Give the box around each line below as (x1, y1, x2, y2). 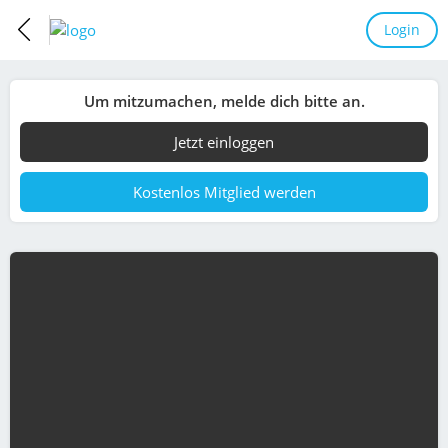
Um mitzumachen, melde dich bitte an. (83, 91, 365, 111)
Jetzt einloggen (174, 132, 274, 152)
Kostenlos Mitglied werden (132, 182, 316, 202)
